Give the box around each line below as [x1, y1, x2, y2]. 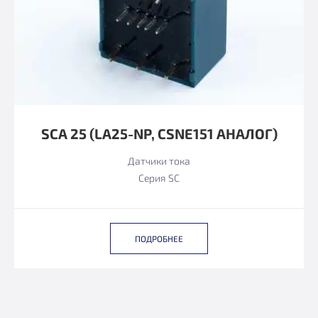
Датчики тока [128, 155, 190, 167]
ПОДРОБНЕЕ [135, 234, 183, 243]
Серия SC [138, 172, 180, 184]
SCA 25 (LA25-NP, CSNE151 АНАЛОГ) [40, 125, 278, 142]
